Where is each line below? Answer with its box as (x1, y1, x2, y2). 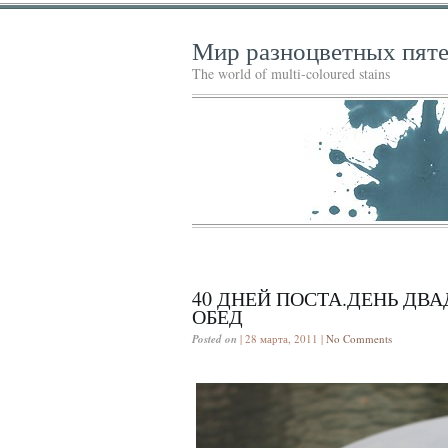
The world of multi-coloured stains (192, 64, 390, 83)
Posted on (192, 330, 237, 347)
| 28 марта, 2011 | (237, 330, 326, 346)
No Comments (326, 330, 392, 346)
